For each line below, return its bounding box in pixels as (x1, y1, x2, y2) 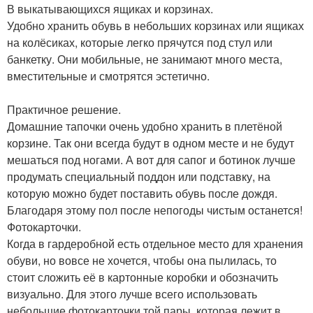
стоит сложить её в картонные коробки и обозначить (7, 269, 278, 285)
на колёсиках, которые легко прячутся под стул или (7, 34, 272, 50)
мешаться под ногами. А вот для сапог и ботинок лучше (7, 152, 296, 168)
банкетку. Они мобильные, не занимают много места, (7, 51, 282, 67)
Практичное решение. (7, 101, 121, 117)
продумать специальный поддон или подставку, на (7, 168, 270, 184)
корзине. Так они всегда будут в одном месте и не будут (7, 135, 294, 151)
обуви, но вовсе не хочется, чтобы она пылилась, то (7, 252, 277, 268)
